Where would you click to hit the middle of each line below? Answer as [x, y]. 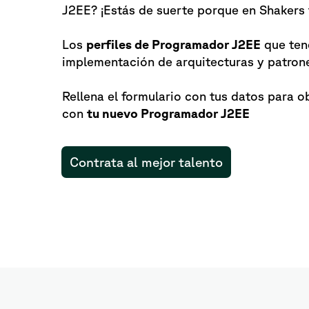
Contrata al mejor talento [146, 162]
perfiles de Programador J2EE [173, 44]
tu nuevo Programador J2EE [168, 113]
